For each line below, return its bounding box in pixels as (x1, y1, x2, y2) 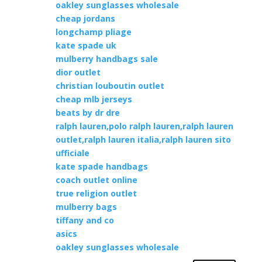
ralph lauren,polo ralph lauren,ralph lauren (55, 120, 233, 132)
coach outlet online (55, 174, 137, 185)
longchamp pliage (55, 26, 132, 37)
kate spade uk (55, 40, 116, 51)
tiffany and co (55, 215, 114, 226)
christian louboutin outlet (55, 80, 164, 91)
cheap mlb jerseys (55, 94, 132, 105)
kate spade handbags (55, 161, 148, 172)
